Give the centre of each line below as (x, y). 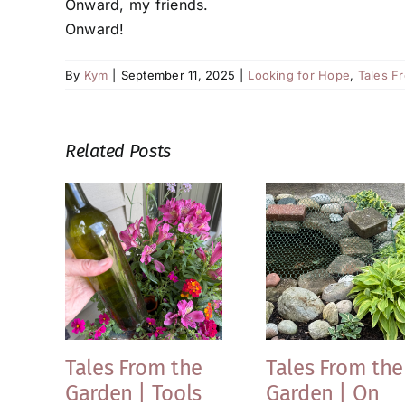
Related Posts (118, 151)
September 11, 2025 (178, 75)
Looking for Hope (299, 75)
